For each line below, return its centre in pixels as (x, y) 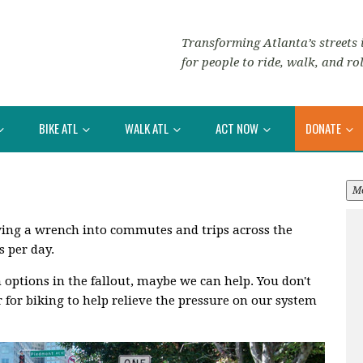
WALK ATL (148, 128)
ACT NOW (238, 128)
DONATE (325, 128)
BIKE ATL (60, 128)
